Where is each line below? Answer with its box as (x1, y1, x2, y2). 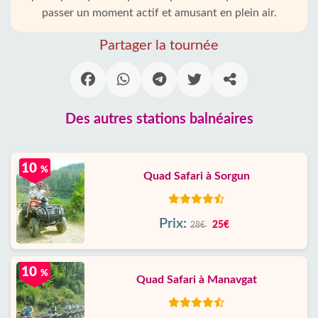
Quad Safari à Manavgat (136, 274, 257, 285)
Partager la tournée (99, 38, 219, 53)
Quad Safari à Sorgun (143, 170, 250, 182)
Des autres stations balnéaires (65, 112, 253, 126)
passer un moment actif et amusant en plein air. (41, 7, 277, 18)
